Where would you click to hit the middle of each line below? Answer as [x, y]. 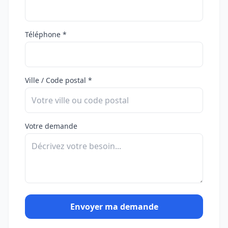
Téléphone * [46, 35]
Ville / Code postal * [59, 80]
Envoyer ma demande [114, 207]
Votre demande [51, 126]
